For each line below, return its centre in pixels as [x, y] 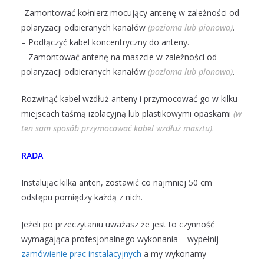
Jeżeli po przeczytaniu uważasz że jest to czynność [118, 225]
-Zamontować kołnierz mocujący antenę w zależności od [130, 13]
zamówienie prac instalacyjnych [82, 254]
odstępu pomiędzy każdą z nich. [82, 197]
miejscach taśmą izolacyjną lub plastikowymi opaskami [127, 114]
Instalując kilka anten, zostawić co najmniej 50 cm [117, 183]
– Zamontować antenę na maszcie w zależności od [119, 57]
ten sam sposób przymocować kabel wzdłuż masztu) [117, 128]
